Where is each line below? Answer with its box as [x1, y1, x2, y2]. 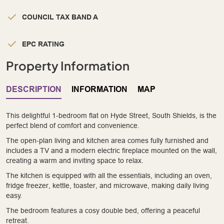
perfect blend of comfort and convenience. [6, 121, 139, 129]
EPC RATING [22, 39, 64, 48]
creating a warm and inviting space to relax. [6, 156, 143, 164]
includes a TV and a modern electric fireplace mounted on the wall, [6, 146, 217, 154]
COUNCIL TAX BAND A [22, 12, 98, 21]
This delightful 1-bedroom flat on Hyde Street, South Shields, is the [6, 111, 216, 119]
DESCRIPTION [6, 84, 61, 94]
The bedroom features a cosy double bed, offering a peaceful [6, 206, 200, 214]
